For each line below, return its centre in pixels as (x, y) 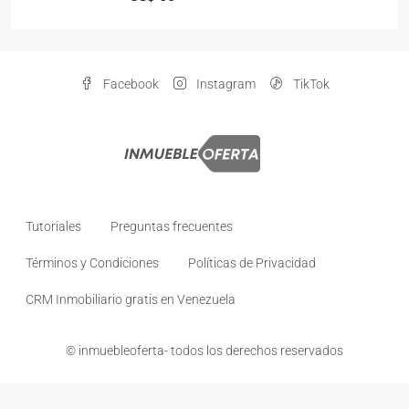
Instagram (224, 84)
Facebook (129, 84)
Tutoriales (53, 226)
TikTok (309, 84)
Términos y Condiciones (92, 263)
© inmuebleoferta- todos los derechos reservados (204, 351)
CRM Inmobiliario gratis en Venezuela (131, 299)
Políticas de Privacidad (252, 263)
